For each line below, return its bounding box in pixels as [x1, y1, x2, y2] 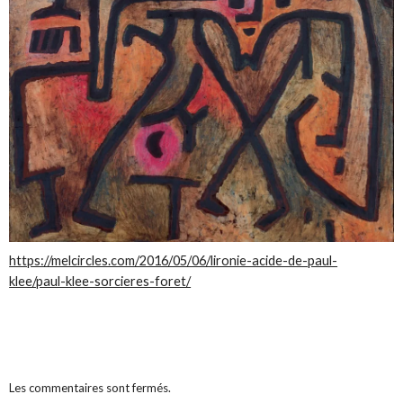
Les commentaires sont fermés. [9, 381, 172, 396]
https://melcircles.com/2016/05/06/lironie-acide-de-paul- [9, 252, 338, 268]
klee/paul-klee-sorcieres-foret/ [9, 273, 192, 289]
